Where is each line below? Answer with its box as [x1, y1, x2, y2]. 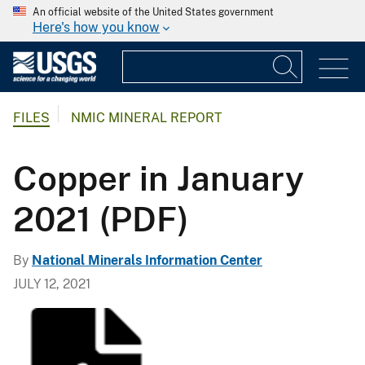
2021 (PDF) [13, 198, 189, 239]
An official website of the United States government [33, 7, 274, 18]
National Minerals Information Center [32, 252, 262, 268]
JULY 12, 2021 [13, 275, 90, 292]
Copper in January [13, 157, 304, 198]
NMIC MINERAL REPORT [71, 110, 222, 126]
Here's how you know [33, 20, 160, 35]
